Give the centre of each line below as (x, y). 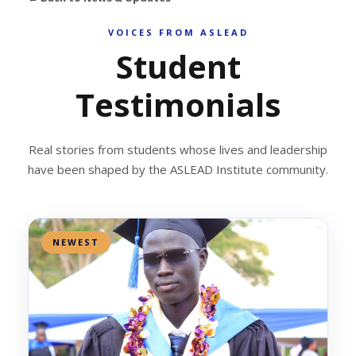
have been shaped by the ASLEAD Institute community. (178, 169)
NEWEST (76, 242)
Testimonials (178, 104)
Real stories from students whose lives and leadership (178, 149)
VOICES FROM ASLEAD (178, 32)
